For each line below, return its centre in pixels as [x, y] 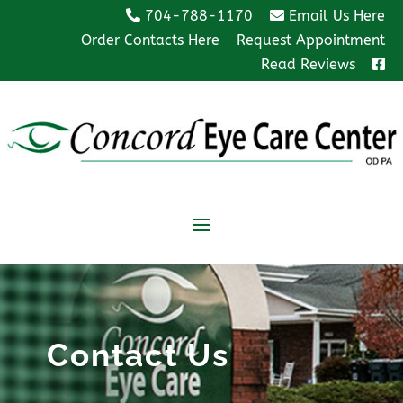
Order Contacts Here [151, 40]
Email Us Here [334, 16]
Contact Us [138, 355]
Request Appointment [310, 40]
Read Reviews [309, 64]
